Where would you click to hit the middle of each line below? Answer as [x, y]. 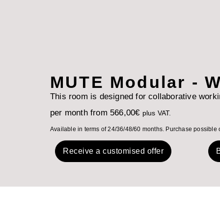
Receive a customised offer [113, 151]
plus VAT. [157, 113]
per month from [80, 113]
